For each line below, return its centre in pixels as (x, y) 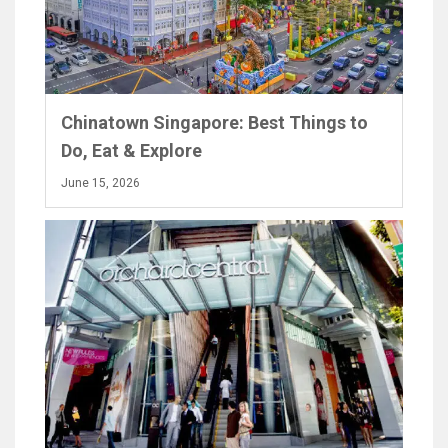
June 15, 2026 (100, 183)
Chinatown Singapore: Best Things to (214, 123)
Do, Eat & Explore (131, 151)
